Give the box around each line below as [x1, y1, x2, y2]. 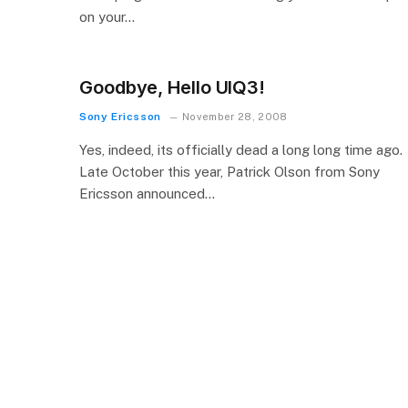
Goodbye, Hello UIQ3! [79, 76, 265, 98]
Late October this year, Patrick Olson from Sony [79, 164, 380, 179]
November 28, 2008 [182, 111, 288, 122]
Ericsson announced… [79, 186, 215, 201]
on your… [79, 9, 135, 25]
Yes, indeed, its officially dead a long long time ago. [79, 142, 403, 158]
